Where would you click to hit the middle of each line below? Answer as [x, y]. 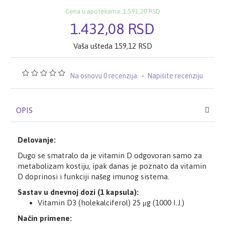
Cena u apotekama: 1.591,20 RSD [113, 12]
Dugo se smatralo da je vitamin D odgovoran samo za [110, 155]
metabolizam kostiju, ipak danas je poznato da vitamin [112, 166]
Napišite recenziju [175, 76]
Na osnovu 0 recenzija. [104, 76]
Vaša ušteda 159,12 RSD [113, 46]
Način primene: [45, 218]
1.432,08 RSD [113, 28]
